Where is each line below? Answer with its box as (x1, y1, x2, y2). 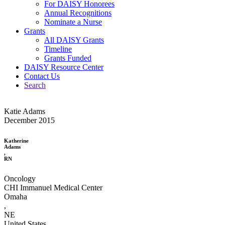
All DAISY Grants (44, 35, 104, 44)
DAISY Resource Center (24, 62, 103, 71)
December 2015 (4, 116, 55, 125)
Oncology (4, 174, 36, 183)
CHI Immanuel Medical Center (4, 183, 102, 192)
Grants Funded (44, 53, 91, 62)
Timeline (44, 44, 72, 53)
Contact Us (24, 71, 60, 80)
